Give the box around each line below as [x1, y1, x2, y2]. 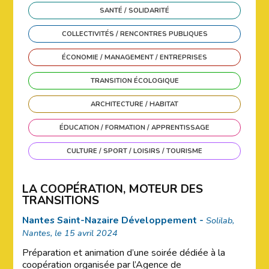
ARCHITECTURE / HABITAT [91, 100, 178, 109]
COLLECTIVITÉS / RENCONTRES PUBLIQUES [61, 29, 208, 38]
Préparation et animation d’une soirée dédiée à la [22, 246, 226, 259]
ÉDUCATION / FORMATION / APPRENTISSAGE [59, 123, 210, 132]
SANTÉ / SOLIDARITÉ [100, 6, 169, 15]
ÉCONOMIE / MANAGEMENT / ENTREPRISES [62, 53, 207, 62]
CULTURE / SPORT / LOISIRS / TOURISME [67, 147, 202, 156]
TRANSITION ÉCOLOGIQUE [90, 76, 179, 85]
